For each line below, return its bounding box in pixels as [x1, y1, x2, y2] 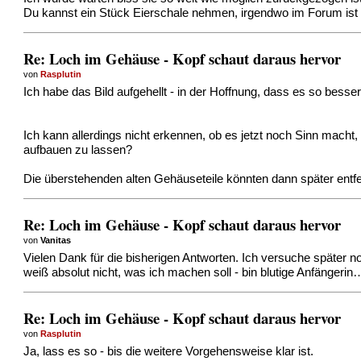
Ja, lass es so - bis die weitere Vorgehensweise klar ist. [23, 344, 314, 358]
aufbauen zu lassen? [23, 143, 133, 157]
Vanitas [40, 235, 72, 246]
